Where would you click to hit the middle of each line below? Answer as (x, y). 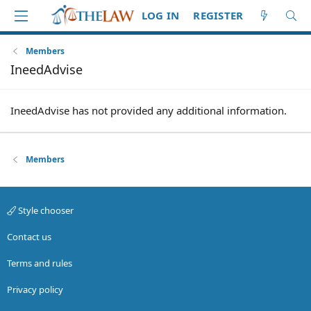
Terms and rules (40, 263)
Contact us (29, 237)
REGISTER (218, 15)
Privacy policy (35, 289)
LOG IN (160, 15)
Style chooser (45, 210)
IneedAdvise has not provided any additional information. (149, 110)
